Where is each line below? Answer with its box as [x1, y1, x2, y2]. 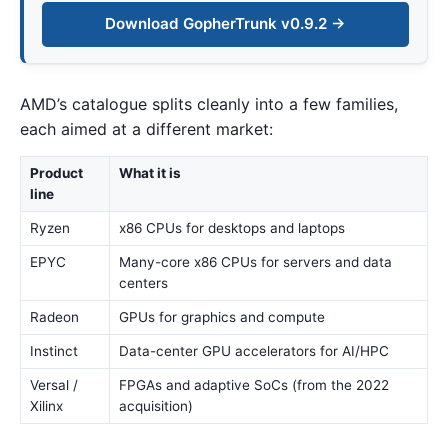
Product [29, 165, 83, 182]
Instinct [29, 343, 78, 360]
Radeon [29, 309, 79, 326]
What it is [118, 165, 181, 182]
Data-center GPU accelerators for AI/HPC [118, 343, 389, 360]
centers [118, 275, 168, 292]
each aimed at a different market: [20, 118, 273, 139]
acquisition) [118, 398, 193, 415]
